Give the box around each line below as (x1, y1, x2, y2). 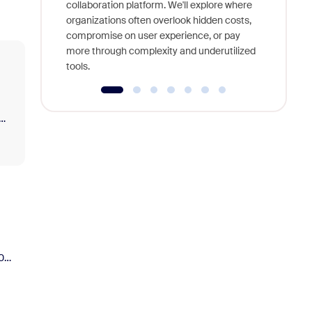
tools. (65, 60, 90, 73)
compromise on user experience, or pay (65, 29, 240, 42)
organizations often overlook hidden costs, (65, 14, 251, 27)
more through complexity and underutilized (65, 45, 256, 58)
